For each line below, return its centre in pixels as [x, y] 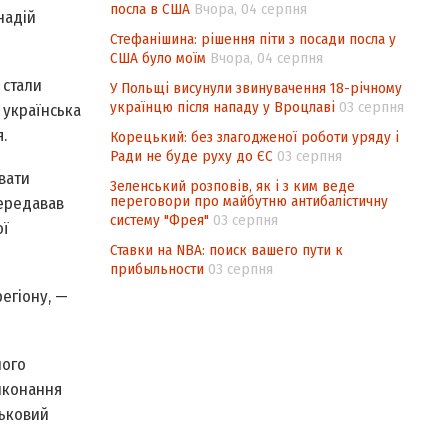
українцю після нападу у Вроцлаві [222, 107]
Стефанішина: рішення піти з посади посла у [253, 39]
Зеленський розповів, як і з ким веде [232, 186]
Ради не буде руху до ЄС [191, 156]
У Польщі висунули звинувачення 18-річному [256, 88]
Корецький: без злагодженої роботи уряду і [254, 137]
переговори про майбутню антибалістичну [249, 201]
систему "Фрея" [159, 220]
